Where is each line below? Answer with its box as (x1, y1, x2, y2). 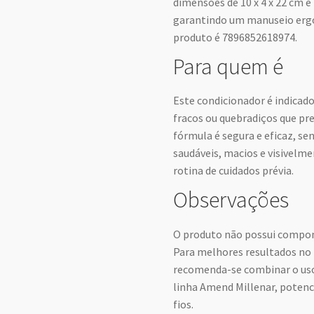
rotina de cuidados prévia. (173, 163, 294, 178)
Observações (173, 186, 289, 214)
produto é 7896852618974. (173, 30, 298, 45)
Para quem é (173, 53, 284, 81)
